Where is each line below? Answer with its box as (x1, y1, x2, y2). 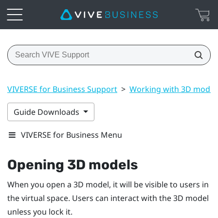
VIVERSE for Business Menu (21, 129, 122, 140)
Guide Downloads (14, 106, 81, 117)
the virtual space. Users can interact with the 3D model (7, 192, 209, 203)
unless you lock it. (7, 206, 73, 217)
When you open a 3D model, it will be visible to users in (7, 179, 209, 190)
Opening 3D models (7, 156, 138, 173)
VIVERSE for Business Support (7, 83, 117, 94)
